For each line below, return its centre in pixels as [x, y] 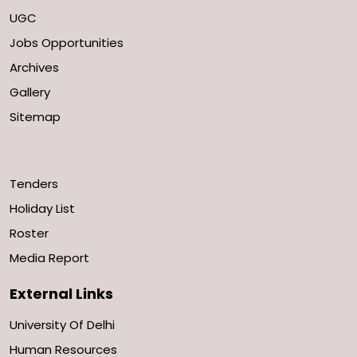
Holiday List [42, 209]
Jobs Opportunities [67, 43]
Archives [34, 68]
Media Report [49, 258]
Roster [29, 233]
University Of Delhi [62, 325]
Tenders [34, 184]
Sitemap [35, 117]
